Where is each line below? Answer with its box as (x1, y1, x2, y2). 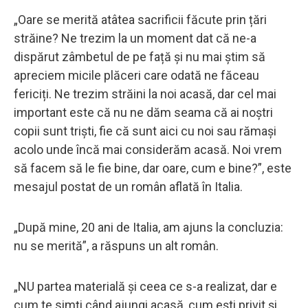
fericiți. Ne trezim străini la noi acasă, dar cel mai (14, 86, 276, 101)
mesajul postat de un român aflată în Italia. (14, 179, 245, 194)
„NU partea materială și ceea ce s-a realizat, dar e (14, 278, 277, 294)
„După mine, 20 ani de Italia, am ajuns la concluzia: (14, 219, 283, 234)
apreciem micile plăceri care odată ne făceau (14, 67, 259, 82)
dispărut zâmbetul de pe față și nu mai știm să (14, 49, 265, 64)
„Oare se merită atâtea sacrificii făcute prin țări (14, 12, 267, 27)
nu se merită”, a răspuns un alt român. (14, 238, 219, 253)
